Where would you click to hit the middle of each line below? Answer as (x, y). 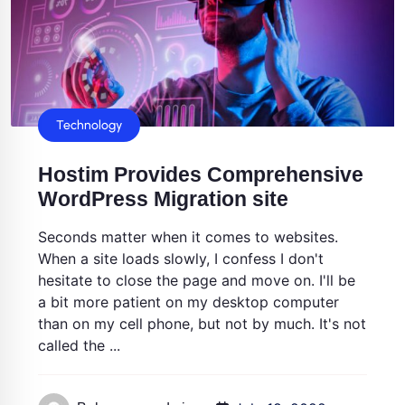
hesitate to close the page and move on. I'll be (197, 280)
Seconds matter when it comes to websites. (188, 236)
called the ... (79, 345)
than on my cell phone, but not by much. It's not (202, 323)
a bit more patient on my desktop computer (188, 301)
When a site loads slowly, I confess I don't (181, 258)
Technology (89, 125)
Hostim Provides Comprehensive (201, 174)
